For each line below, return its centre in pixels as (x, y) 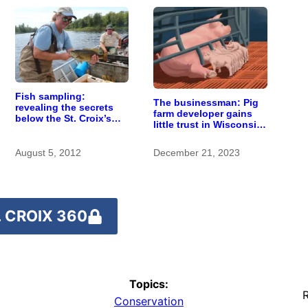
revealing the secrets (65, 108)
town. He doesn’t (194, 135)
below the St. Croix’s (64, 119)
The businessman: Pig (206, 102)
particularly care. (193, 146)
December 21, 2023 (197, 153)
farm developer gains (203, 113)
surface (33, 130)
